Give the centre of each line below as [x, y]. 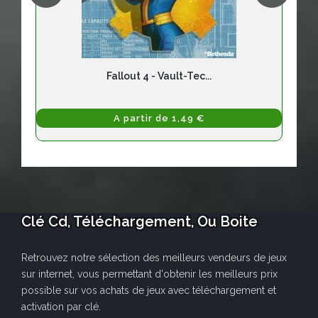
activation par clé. [61, 307]
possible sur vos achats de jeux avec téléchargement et [149, 291]
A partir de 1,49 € [159, 119]
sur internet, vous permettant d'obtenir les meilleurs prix [149, 274]
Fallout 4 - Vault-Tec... [159, 76]
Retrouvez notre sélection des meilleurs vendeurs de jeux [154, 258]
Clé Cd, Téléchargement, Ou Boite [139, 222]
